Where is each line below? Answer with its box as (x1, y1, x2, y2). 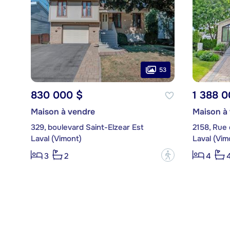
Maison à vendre (30, 106, 95, 118)
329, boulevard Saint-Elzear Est (30, 122, 144, 133)
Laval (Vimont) (30, 133, 82, 144)
